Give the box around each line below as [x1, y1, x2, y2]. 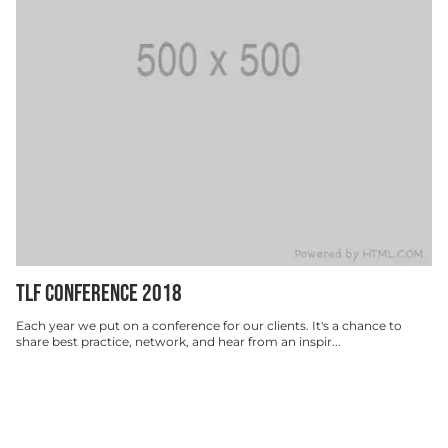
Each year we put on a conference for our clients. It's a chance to [16, 317, 402, 333]
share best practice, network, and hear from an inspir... [16, 333, 341, 349]
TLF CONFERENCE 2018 [16, 278, 182, 308]
